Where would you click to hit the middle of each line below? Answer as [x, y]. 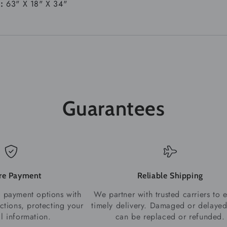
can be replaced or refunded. [170, 216]
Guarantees [113, 108]
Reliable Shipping [170, 175]
